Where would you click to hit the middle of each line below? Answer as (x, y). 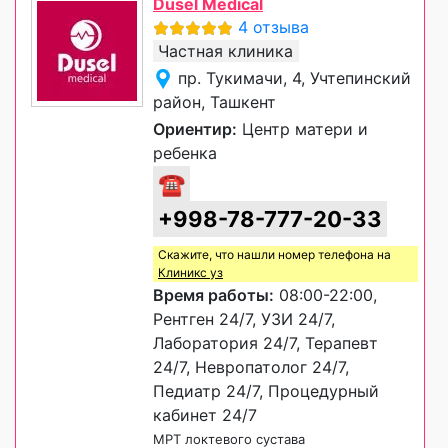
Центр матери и (302, 128)
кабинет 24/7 (205, 414)
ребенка (185, 152)
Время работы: (213, 294)
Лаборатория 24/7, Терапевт (265, 342)
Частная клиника (225, 50)
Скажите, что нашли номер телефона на (274, 254)
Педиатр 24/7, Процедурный (266, 390)
